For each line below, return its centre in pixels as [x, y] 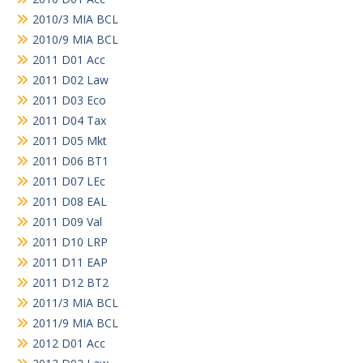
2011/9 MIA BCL [75, 322]
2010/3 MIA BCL [75, 19]
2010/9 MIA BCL [75, 39]
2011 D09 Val [67, 221]
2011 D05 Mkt [70, 140]
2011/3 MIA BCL [75, 302]
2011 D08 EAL [70, 201]
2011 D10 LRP [70, 241]
